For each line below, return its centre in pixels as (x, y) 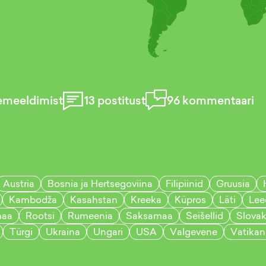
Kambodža (33, 199)
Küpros (190, 199)
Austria (19, 183)
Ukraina (63, 232)
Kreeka (146, 199)
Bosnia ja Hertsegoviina (100, 183)
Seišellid (205, 216)
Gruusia (233, 183)
